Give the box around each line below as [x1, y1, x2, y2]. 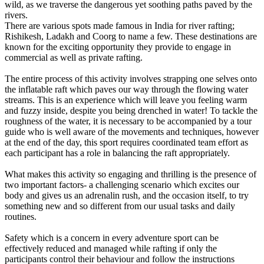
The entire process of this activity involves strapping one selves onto [5, 73, 257, 84]
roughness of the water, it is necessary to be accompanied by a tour [5, 115, 252, 126]
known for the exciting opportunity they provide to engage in [5, 41, 231, 52]
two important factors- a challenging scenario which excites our [5, 179, 239, 190]
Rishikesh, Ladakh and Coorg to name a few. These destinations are [5, 31, 257, 41]
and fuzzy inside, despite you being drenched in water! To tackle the [5, 105, 258, 115]
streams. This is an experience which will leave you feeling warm [5, 94, 247, 105]
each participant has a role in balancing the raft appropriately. [5, 147, 230, 158]
